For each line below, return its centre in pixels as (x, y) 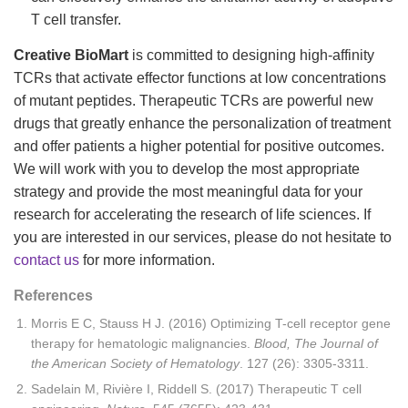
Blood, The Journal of (316, 344)
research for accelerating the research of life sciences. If (192, 215)
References (53, 296)
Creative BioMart (71, 56)
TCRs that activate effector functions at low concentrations (200, 78)
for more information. (149, 260)
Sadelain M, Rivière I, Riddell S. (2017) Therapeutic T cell (196, 389)
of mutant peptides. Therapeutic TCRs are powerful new (194, 101)
